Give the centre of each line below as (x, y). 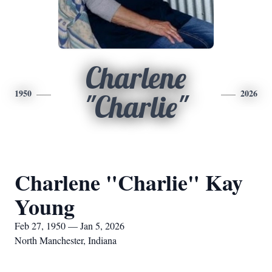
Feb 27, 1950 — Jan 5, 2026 (70, 226)
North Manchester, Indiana (66, 240)
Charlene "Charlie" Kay (129, 182)
